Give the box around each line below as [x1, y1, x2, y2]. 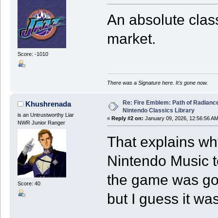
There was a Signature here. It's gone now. [107, 79, 208, 86]
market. [107, 31, 156, 47]
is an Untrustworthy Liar [17, 111, 74, 118]
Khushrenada [25, 99, 72, 108]
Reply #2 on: [111, 115, 144, 121]
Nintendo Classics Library [122, 107, 195, 114]
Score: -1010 [17, 51, 48, 57]
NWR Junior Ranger [17, 119, 65, 126]
